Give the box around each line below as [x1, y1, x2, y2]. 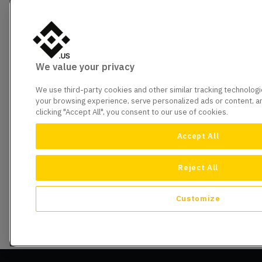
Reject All [178, 162, 218, 173]
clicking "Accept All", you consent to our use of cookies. [36, 107, 228, 118]
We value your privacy [36, 61, 135, 73]
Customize [175, 194, 220, 204]
